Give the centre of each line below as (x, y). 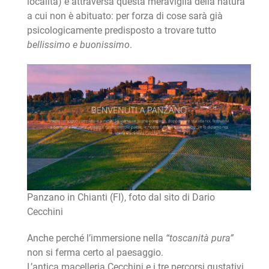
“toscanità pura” (199, 238)
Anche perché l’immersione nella (96, 238)
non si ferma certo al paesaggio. (95, 253)
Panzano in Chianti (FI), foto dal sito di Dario (121, 198)
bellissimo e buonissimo (78, 45)
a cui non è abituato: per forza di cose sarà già (125, 16)
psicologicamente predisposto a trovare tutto (121, 31)
